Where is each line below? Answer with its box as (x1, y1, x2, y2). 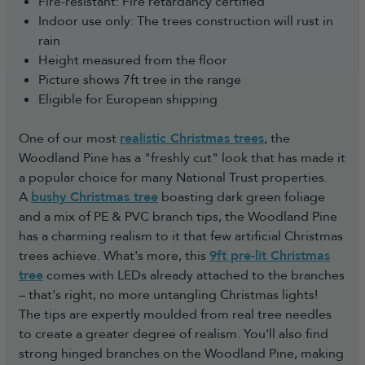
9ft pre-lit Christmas (209, 247, 330, 265)
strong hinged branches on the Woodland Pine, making (19, 345, 344, 363)
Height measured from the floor (38, 51, 227, 69)
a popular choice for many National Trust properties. (19, 169, 328, 187)
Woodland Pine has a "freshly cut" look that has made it (19, 149, 345, 167)
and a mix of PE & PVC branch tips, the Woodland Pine (19, 208, 337, 226)
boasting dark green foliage (158, 188, 325, 206)
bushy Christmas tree (31, 188, 158, 206)
